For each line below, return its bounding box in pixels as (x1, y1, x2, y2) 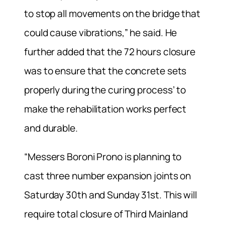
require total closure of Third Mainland (24, 207, 188, 220)
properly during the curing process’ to (24, 83, 186, 96)
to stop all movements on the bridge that (24, 7, 200, 20)
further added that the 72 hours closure (24, 45, 196, 58)
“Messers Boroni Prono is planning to (24, 150, 182, 163)
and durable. (24, 121, 78, 135)
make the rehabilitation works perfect (24, 102, 187, 116)
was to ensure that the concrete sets (24, 64, 187, 77)
